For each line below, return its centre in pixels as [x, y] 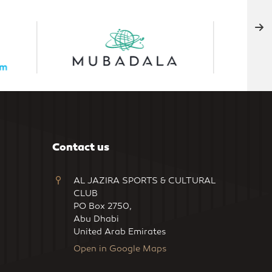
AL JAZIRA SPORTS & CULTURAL [145, 181]
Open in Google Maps [120, 249]
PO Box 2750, [103, 206]
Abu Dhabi [97, 219]
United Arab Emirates [120, 232]
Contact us [81, 147]
